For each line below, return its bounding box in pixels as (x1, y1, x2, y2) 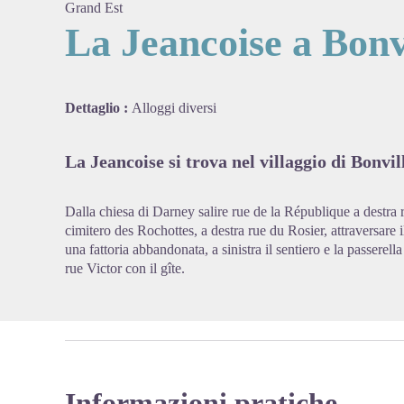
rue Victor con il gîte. (65, 261, 185, 276)
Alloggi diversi (132, 100, 216, 115)
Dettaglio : (65, 100, 132, 115)
